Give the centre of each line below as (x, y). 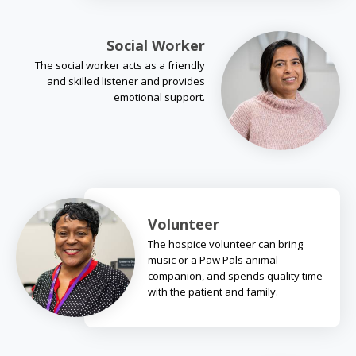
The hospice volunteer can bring (225, 244)
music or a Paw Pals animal (213, 259)
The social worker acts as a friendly (120, 65)
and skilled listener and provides (126, 81)
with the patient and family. (213, 291)
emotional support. (159, 97)
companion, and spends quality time (235, 275)
